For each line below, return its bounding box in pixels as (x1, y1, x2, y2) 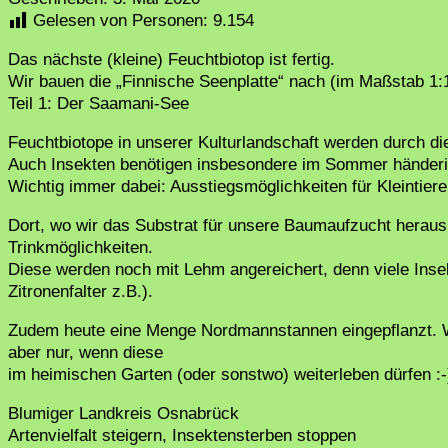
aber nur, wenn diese (8, 343, 163, 363)
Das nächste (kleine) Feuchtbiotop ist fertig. (8, 50, 335, 70)
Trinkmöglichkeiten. (8, 238, 153, 258)
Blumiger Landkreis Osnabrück (8, 404, 239, 424)
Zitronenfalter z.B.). (8, 282, 153, 302)
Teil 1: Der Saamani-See (8, 94, 189, 114)
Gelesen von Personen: (33, 11, 208, 31)
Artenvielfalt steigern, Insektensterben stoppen (8, 426, 356, 446)
